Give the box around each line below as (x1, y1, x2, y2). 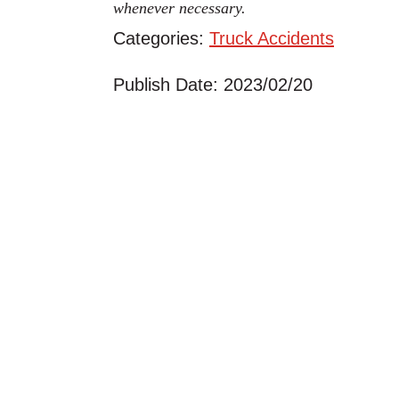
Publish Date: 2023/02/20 (113, 75, 313, 94)
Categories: (113, 28, 209, 48)
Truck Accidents (209, 28, 334, 48)
